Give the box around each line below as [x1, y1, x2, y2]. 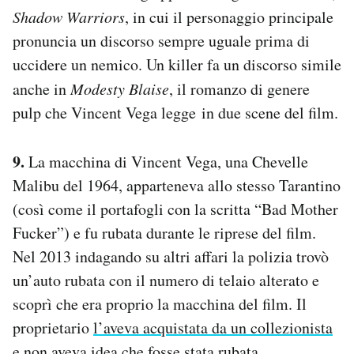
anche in [13, 77, 70, 100]
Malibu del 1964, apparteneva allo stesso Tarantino [13, 174, 341, 196]
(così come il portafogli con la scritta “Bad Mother [13, 198, 338, 220]
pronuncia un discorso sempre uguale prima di [13, 29, 310, 51]
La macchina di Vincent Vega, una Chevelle [24, 150, 308, 172]
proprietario [13, 316, 93, 338]
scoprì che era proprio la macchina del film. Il [13, 292, 307, 314]
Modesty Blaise [70, 77, 169, 99]
